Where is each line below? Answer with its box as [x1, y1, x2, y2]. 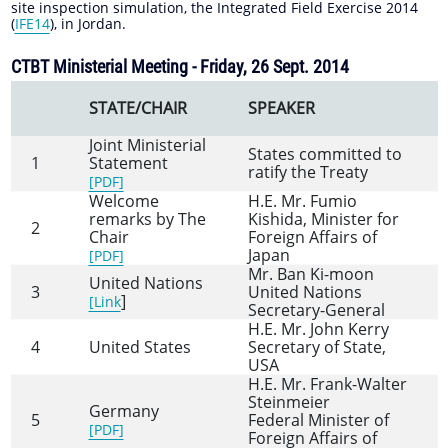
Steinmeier [247, 391, 330, 414]
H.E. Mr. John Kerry [247, 318, 389, 341]
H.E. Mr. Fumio [247, 190, 357, 213]
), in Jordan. [49, 14, 126, 34]
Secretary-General [247, 299, 385, 322]
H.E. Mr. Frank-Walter [247, 373, 407, 396]
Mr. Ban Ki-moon [247, 263, 374, 286]
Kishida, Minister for [247, 208, 399, 231]
